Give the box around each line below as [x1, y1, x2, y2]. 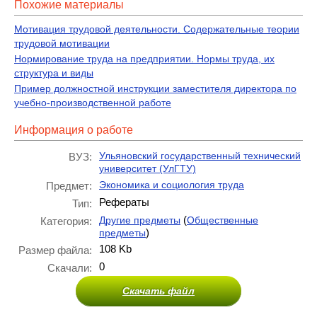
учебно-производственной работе [14, 97, 171, 108]
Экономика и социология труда [99, 179, 244, 190]
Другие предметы [99, 214, 180, 226]
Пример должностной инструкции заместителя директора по [14, 83, 296, 94]
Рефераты [99, 196, 149, 208]
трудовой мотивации [14, 38, 110, 49]
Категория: [40, 215, 92, 227]
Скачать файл [122, 285, 195, 296]
